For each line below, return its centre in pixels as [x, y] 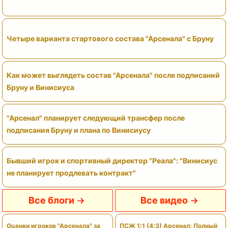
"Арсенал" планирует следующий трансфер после [96, 118]
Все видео [164, 200]
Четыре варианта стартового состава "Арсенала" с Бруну [110, 38]
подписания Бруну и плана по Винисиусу [79, 130]
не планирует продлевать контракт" [71, 173]
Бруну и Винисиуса [40, 87]
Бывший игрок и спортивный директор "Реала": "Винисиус [112, 160]
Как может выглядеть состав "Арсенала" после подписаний [113, 75]
